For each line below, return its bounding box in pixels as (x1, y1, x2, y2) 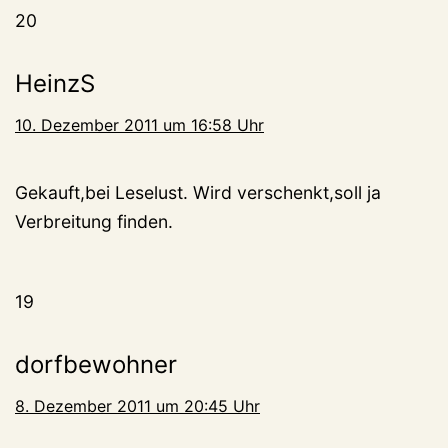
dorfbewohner (15, 350, 177, 380)
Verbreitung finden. (15, 211, 173, 233)
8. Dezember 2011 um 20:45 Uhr (15, 396, 260, 417)
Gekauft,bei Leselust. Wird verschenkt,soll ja (15, 182, 381, 204)
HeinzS (15, 69, 95, 99)
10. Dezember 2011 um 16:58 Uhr (15, 115, 264, 136)
